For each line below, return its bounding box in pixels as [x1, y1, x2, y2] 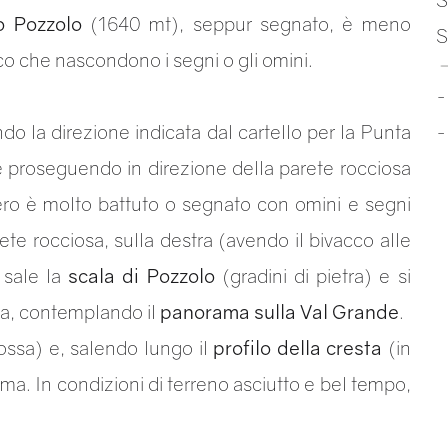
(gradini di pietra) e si [214, 264, 411, 287]
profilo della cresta [213, 336, 383, 359]
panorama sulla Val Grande [160, 300, 399, 323]
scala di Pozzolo [68, 264, 215, 287]
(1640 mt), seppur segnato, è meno [81, 12, 411, 35]
